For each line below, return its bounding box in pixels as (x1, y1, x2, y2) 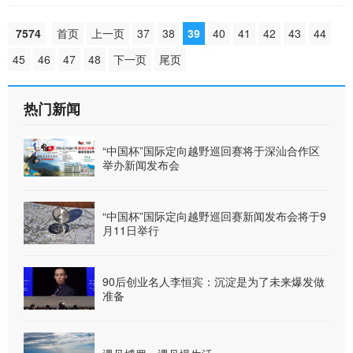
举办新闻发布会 (102, 157, 180, 173)
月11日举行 (102, 222, 159, 239)
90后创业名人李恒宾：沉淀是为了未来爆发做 (102, 273, 325, 290)
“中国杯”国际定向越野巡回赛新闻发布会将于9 (102, 208, 326, 225)
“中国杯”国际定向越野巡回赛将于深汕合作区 (102, 143, 320, 159)
